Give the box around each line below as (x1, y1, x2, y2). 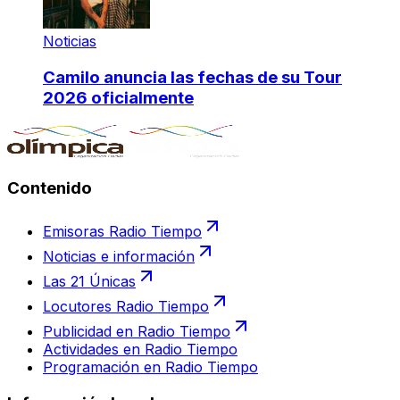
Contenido (7, 178, 92, 199)
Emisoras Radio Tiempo (43, 221, 202, 240)
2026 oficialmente (43, 87, 194, 108)
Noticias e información (43, 246, 195, 265)
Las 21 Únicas (43, 271, 136, 290)
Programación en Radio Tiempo (43, 357, 258, 376)
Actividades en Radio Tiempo (43, 339, 237, 358)
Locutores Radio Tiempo (43, 296, 209, 315)
